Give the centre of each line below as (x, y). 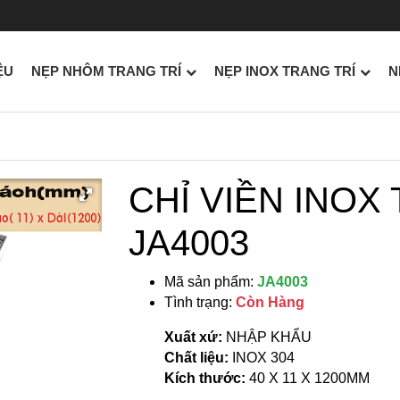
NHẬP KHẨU (269, 337)
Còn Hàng (270, 302)
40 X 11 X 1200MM (309, 378)
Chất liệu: (198, 358)
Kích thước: (207, 378)
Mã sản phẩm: (211, 282)
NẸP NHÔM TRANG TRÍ (107, 71)
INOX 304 (263, 358)
